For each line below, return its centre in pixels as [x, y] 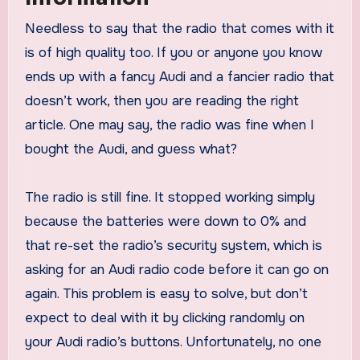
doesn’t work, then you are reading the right [162, 101]
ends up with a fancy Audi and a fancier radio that [179, 77]
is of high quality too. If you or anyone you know [173, 53]
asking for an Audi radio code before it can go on [176, 270]
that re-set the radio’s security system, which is [173, 246]
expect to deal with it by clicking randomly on [164, 318]
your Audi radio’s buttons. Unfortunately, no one [173, 342]
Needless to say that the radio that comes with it [30, 29]
